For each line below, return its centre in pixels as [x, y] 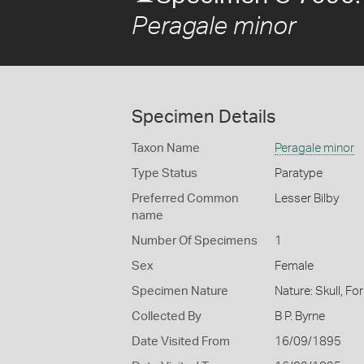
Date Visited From [181, 342]
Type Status [165, 173]
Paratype [298, 173]
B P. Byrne [299, 316]
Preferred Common [185, 199]
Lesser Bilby [306, 199]
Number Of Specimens [195, 241]
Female [294, 266]
